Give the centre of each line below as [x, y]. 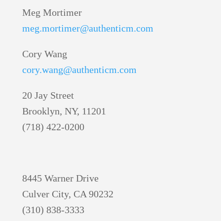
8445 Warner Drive [60, 178]
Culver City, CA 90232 [68, 194]
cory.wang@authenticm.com [79, 70]
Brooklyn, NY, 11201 [64, 111]
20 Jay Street [48, 95]
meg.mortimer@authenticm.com [88, 28]
